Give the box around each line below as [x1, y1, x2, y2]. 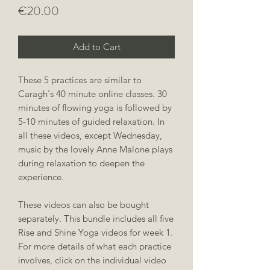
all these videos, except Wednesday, [18, 129, 162, 141]
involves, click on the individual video [18, 254, 166, 266]
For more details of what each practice [18, 240, 171, 252]
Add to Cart [72, 40, 121, 52]
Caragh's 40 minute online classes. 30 [18, 87, 167, 99]
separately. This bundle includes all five [18, 212, 174, 224]
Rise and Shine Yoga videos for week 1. [18, 226, 173, 238]
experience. [18, 171, 64, 183]
